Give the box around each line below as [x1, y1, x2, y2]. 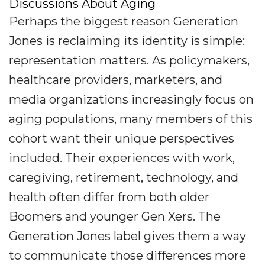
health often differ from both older [9, 190, 209, 205]
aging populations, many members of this [9, 112, 253, 127]
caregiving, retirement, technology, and [9, 170, 238, 185]
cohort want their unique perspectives [9, 131, 234, 146]
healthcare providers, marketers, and [9, 73, 222, 88]
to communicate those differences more [9, 248, 246, 263]
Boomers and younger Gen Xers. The [9, 209, 221, 224]
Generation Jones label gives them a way [9, 229, 246, 244]
